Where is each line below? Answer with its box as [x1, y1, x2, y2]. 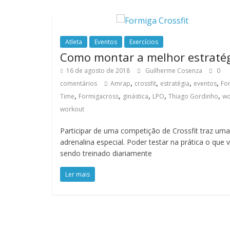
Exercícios [129, 37, 158, 46]
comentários [60, 79, 97, 88]
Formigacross [79, 92, 119, 101]
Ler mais [65, 170, 90, 179]
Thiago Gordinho [168, 92, 218, 101]
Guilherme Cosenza [145, 66, 204, 75]
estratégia [160, 79, 189, 88]
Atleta [65, 37, 82, 46]
